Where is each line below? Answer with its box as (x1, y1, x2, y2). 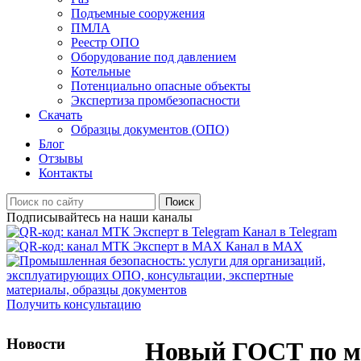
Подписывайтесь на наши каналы (6, 210, 193, 224)
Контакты (39, 166, 93, 180)
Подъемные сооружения (71, 6, 205, 20)
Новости (6, 334, 65, 352)
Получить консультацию (6, 297, 141, 311)
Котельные (71, 64, 131, 78)
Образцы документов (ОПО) (71, 122, 229, 136)
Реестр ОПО (71, 35, 139, 49)
